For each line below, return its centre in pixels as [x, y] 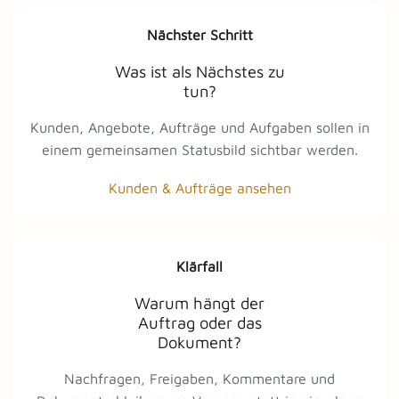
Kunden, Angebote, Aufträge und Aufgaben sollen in [199, 128]
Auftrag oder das [199, 323]
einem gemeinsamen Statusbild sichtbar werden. [199, 150]
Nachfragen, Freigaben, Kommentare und [199, 379]
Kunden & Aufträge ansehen [199, 188]
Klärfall [199, 267]
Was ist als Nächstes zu [199, 71]
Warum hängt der [199, 303]
